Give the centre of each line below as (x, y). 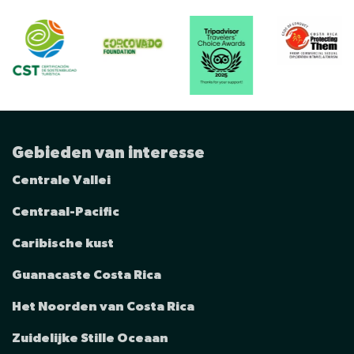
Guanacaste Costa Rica (87, 275)
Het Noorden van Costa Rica (103, 306)
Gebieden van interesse (108, 153)
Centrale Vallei (61, 180)
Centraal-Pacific (66, 211)
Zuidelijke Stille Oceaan (90, 338)
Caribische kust (63, 243)
